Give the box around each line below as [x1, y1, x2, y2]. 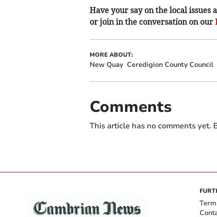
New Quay [89, 60, 123, 70]
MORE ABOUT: [89, 51, 133, 59]
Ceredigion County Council [126, 60, 213, 70]
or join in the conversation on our [89, 17, 215, 27]
